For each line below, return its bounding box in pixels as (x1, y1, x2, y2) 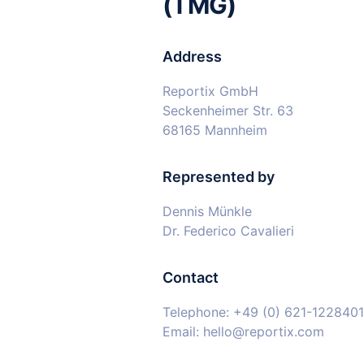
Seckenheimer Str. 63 (162, 102, 293, 119)
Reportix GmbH (162, 83, 258, 99)
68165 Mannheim (162, 122, 267, 138)
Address (162, 48, 222, 65)
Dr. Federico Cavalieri (162, 223, 294, 239)
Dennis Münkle (162, 203, 252, 219)
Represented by (162, 168, 275, 185)
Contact (162, 269, 219, 286)
